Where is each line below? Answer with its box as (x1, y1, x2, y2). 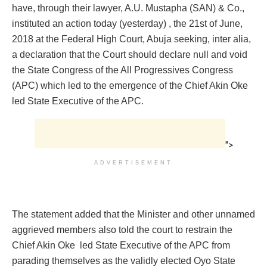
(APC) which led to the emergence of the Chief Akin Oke (12, 80, 248, 91)
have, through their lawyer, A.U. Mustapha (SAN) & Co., (12, 3, 244, 14)
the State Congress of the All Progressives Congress (12, 65, 233, 76)
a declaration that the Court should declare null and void (12, 49, 247, 60)
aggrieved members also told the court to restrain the (12, 225, 232, 235)
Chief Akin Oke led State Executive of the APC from (12, 240, 230, 251)
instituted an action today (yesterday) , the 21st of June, (12, 18, 243, 29)
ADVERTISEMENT (94, 160, 173, 166)
